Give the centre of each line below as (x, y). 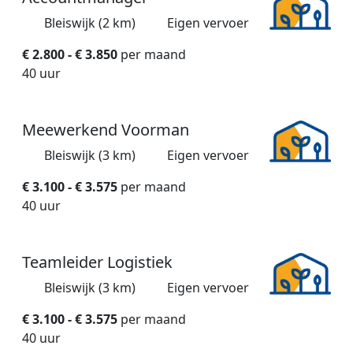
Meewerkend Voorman (106, 130)
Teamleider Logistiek (97, 262)
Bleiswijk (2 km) (90, 23)
